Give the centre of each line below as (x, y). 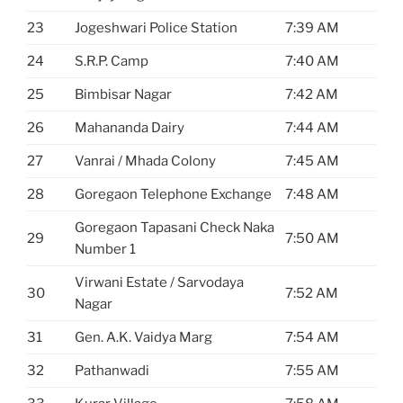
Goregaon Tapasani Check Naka (175, 227)
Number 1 (105, 249)
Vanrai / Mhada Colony (145, 161)
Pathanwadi (112, 370)
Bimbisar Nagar (123, 94)
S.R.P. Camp (112, 61)
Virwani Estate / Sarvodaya (159, 282)
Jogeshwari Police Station (156, 27)
